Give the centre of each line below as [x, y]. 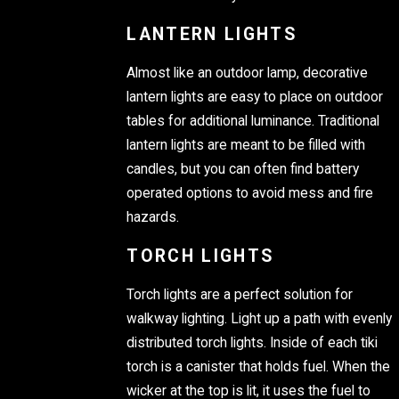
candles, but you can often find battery [243, 169]
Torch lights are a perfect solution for [240, 294]
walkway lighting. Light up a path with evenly [260, 318]
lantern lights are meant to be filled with [246, 145]
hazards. [153, 217]
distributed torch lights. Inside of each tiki [252, 342]
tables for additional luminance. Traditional [253, 121]
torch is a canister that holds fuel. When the [259, 366]
